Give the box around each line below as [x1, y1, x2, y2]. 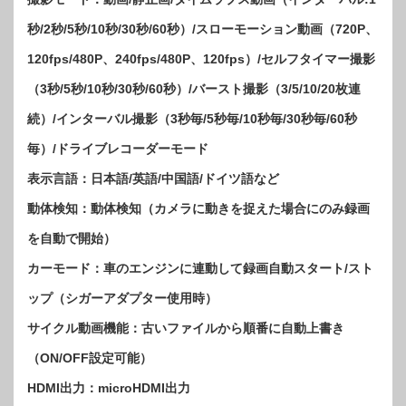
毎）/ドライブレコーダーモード [27, 141, 208, 157]
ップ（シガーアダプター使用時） [27, 291, 217, 306]
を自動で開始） [27, 231, 116, 246]
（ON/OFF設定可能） [27, 351, 152, 366]
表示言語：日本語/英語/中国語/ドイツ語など [27, 171, 279, 187]
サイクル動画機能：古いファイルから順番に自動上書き [27, 321, 344, 336]
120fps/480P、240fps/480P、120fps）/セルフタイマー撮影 [27, 52, 375, 67]
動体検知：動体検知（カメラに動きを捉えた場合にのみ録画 [27, 201, 370, 217]
